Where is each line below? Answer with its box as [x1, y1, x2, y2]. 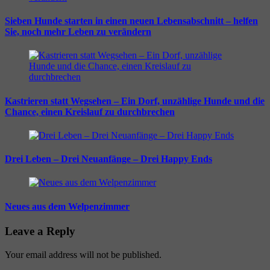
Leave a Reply [5, 224, 75, 237]
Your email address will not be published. [5, 249, 162, 260]
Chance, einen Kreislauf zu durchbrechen [5, 106, 175, 117]
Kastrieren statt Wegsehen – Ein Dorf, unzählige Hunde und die [5, 95, 265, 106]
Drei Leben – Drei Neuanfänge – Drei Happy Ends [5, 154, 212, 165]
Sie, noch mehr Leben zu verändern [5, 27, 151, 37]
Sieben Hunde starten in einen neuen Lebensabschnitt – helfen [5, 16, 258, 27]
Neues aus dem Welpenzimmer [5, 201, 130, 212]
